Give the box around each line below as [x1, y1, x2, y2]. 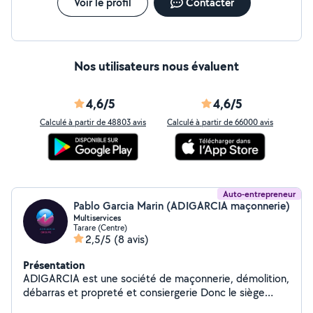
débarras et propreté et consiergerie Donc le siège [23, 285, 68, 300]
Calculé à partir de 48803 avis [40, 117, 146, 127]
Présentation [23, 257, 85, 272]
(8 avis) [114, 232, 149, 247]
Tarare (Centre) [73, 222, 127, 233]
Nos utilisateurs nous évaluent [74, 57, 239, 75]
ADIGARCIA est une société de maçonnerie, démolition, [23, 271, 289, 286]
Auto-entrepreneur [223, 188, 296, 200]
